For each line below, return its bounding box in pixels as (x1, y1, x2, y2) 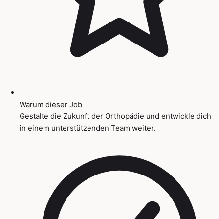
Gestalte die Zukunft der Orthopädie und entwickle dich (20, 111, 211, 121)
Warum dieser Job (20, 99, 82, 109)
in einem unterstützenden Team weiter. (20, 123, 155, 132)
